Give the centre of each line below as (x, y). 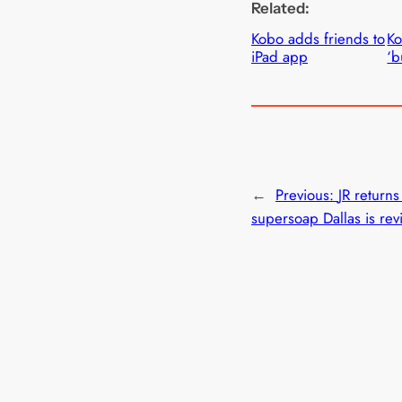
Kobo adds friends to (318, 38)
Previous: (307, 195)
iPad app (280, 56)
